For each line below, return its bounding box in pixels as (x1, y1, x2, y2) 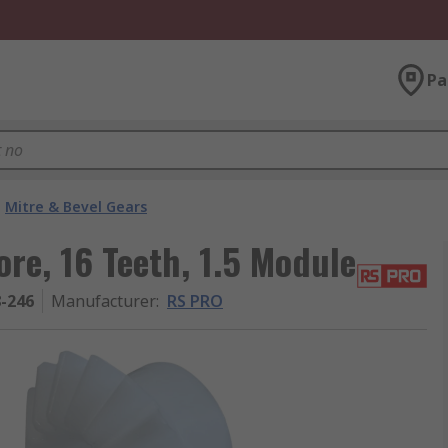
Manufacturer (51, 290, 156, 312)
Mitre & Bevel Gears (5, 197, 147, 216)
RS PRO (167, 290, 223, 312)
